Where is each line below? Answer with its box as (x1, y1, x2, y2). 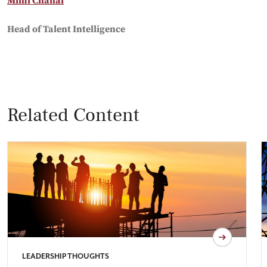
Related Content (7, 103, 139, 128)
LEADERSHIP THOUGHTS (22, 252, 109, 262)
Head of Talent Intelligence (7, 23, 125, 36)
